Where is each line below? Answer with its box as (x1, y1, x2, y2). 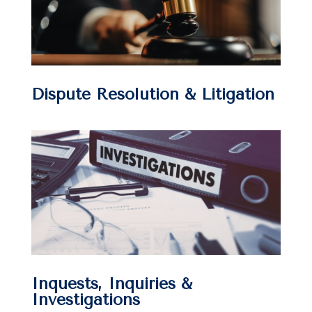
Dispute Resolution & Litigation (31, 84, 274, 104)
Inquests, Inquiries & (31, 274, 192, 293)
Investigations (31, 290, 140, 309)
